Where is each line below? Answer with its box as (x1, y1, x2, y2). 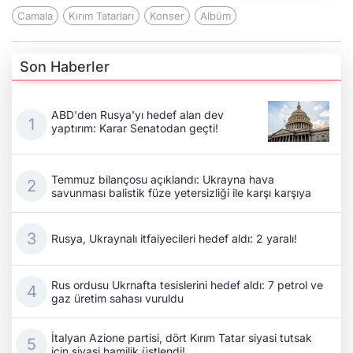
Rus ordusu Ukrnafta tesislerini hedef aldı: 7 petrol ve (51, 277, 323, 292)
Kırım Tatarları (69, 9, 134, 22)
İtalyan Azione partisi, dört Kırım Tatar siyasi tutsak (51, 330, 312, 344)
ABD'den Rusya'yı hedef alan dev (51, 107, 224, 121)
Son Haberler (20, 58, 110, 75)
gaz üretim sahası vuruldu (51, 291, 184, 305)
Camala (17, 9, 53, 22)
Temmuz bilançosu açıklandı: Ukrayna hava (51, 172, 274, 186)
